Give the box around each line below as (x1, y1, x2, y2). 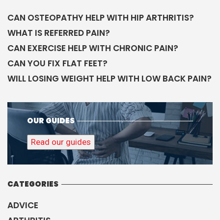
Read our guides (31, 137, 91, 147)
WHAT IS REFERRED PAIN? (7, 27, 110, 39)
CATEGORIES (7, 179, 58, 190)
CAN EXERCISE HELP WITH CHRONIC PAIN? (7, 42, 178, 55)
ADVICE (7, 199, 38, 212)
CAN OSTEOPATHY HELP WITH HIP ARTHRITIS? (7, 12, 194, 24)
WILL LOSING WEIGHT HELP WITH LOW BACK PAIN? (7, 73, 212, 85)
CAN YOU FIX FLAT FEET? (7, 57, 108, 70)
